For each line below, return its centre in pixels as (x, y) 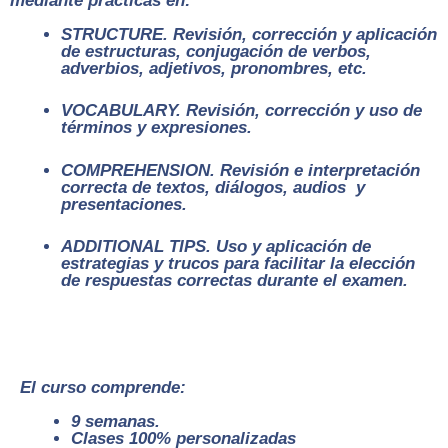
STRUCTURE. (117, 34)
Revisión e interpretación (320, 170)
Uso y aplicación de (293, 247)
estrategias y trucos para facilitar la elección (238, 264)
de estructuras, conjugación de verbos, (216, 51)
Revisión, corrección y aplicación (305, 34)
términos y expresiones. (156, 128)
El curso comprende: (103, 387)
